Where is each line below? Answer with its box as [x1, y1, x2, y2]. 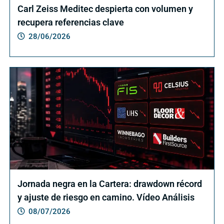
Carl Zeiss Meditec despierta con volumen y [17, 3, 193, 14]
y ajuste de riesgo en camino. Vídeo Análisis [17, 191, 194, 202]
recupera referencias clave [17, 16, 124, 27]
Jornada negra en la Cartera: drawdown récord [17, 178, 202, 189]
